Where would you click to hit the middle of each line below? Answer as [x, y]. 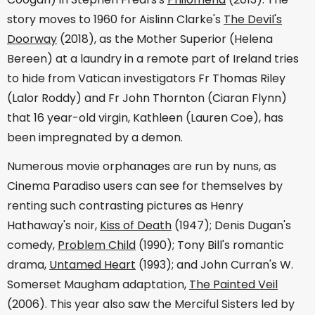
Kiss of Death [136, 226]
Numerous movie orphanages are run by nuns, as [142, 167]
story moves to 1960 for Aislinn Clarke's [115, 20]
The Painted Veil [233, 285]
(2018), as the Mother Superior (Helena [165, 39]
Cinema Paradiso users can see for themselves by [145, 186]
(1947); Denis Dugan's [231, 226]
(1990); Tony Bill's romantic [210, 245]
